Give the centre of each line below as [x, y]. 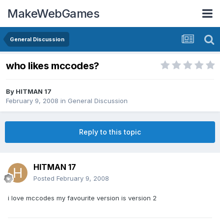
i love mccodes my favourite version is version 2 [82, 198]
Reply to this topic [110, 132]
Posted [45, 179]
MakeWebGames [53, 13]
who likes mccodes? [53, 66]
